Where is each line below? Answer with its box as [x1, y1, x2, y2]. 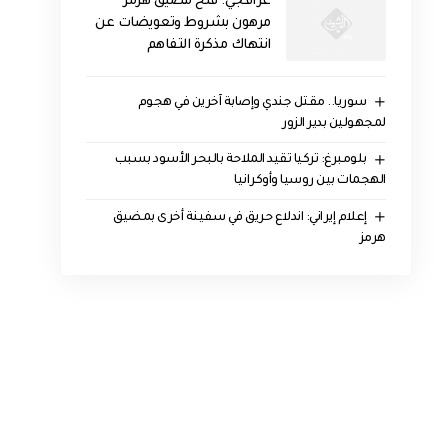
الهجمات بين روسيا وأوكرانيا [234, 174, 386, 189]
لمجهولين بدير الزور [282, 116, 386, 131]
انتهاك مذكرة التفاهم [146, 37, 271, 53]
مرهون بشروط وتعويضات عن [95, 15, 271, 31]
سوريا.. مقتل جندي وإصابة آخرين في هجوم [137, 95, 367, 110]
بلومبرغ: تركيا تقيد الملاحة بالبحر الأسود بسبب [114, 153, 367, 168]
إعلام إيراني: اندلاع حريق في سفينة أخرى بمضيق [113, 211, 367, 226]
